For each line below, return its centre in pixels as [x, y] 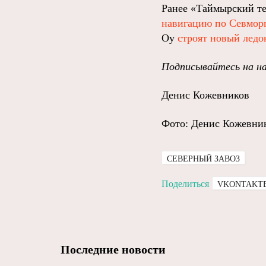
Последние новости [113, 249]
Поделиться [185, 184]
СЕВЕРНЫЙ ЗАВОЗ [203, 159]
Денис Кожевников [205, 95]
